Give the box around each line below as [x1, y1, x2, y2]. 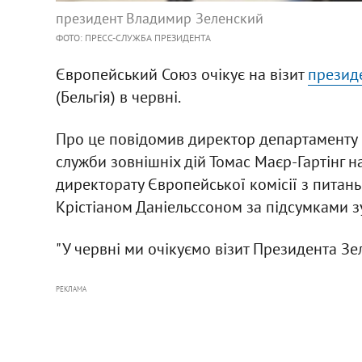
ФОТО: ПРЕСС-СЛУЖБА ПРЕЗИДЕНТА [55, 31, 211, 44]
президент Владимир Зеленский [55, 8, 263, 27]
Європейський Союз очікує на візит [55, 63, 308, 85]
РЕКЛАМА [55, 284, 86, 293]
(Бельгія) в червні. [55, 86, 181, 107]
